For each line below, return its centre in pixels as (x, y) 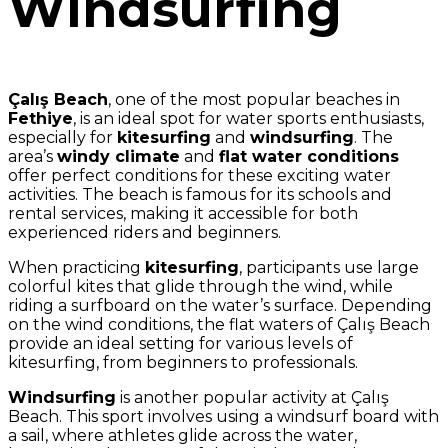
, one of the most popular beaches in (254, 99)
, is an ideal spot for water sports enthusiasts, (248, 118)
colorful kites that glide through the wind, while (200, 286)
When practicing (76, 267)
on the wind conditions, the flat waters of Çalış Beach (219, 324)
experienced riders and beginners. (144, 232)
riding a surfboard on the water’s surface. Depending (220, 305)
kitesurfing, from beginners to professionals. (183, 362)
